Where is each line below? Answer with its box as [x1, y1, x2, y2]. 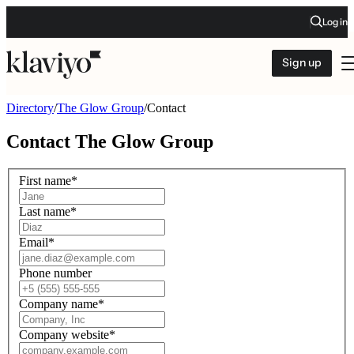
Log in [322, 15, 348, 28]
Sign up [282, 55, 322, 70]
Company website [19, 328, 109, 342]
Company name [19, 297, 98, 311]
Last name [19, 205, 70, 219]
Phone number [19, 266, 92, 281]
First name [19, 174, 71, 188]
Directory [6, 101, 54, 115]
